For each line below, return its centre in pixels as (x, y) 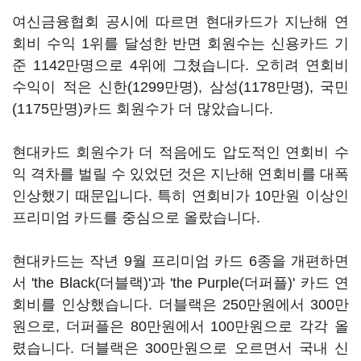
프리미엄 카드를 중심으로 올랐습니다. (136, 218)
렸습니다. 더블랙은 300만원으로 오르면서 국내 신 (180, 348)
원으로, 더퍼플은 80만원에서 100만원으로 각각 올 (180, 326)
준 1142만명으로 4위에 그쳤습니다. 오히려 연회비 (180, 65)
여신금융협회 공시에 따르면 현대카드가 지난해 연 (180, 22)
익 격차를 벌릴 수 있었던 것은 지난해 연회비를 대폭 (180, 174)
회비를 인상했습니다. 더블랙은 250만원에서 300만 (180, 305)
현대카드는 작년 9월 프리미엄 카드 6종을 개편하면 (180, 261)
